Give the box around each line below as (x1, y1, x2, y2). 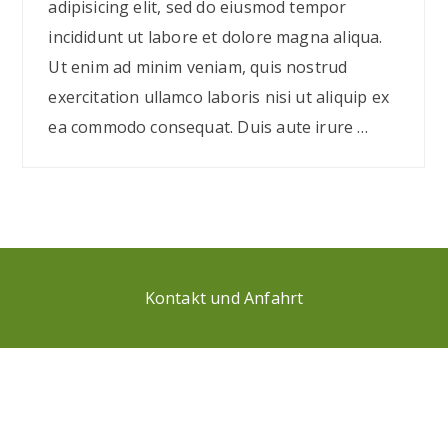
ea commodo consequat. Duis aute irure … (48, 116, 369, 138)
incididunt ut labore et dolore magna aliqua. (48, 26, 383, 48)
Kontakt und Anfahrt (144, 287, 304, 309)
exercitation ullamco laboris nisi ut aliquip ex (48, 86, 389, 108)
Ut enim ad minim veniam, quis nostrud (48, 56, 348, 78)
